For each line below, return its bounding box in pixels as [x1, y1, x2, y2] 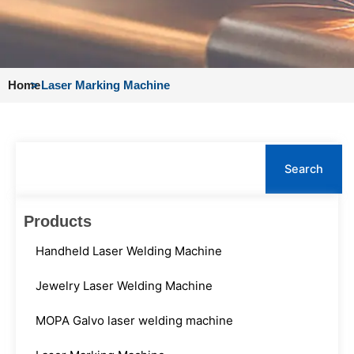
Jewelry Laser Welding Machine [36, 277, 213, 293]
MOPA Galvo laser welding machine [36, 312, 233, 328]
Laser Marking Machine [41, 79, 170, 92]
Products [24, 213, 92, 231]
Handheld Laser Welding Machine [36, 243, 222, 258]
